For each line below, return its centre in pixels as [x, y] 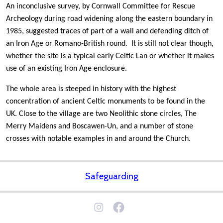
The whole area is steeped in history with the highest [91, 89]
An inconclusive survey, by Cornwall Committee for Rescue [101, 6]
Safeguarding [111, 176]
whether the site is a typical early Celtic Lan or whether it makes [110, 56]
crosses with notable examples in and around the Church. [99, 139]
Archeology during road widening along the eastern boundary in [109, 19]
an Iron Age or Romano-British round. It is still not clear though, [110, 44]
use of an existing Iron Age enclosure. [66, 69]
